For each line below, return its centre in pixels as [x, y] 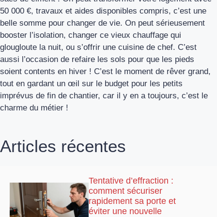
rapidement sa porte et [132, 201]
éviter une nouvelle [125, 211]
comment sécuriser [126, 191]
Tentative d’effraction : [131, 180]
